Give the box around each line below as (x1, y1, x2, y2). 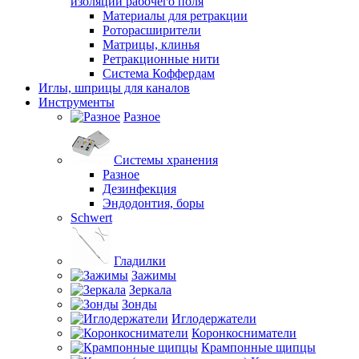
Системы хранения (114, 153, 218, 167)
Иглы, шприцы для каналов (38, 81, 190, 95)
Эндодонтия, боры (103, 196, 204, 210)
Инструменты (38, 95, 115, 109)
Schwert (71, 211, 112, 224)
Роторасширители (103, 23, 201, 37)
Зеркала (129, 283, 171, 296)
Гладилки (114, 254, 166, 268)
